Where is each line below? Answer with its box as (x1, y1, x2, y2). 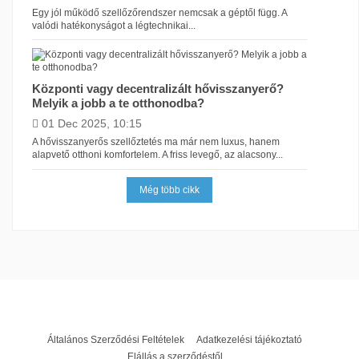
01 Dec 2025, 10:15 (41, 117, 142, 130)
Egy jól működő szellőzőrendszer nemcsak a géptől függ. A (31, 6, 287, 18)
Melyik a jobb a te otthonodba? (31, 95, 204, 110)
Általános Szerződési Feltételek (47, 334, 184, 346)
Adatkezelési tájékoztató (196, 334, 302, 346)
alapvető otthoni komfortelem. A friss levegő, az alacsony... (31, 149, 283, 161)
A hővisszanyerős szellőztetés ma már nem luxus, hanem (31, 136, 280, 148)
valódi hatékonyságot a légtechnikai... (31, 19, 196, 31)
